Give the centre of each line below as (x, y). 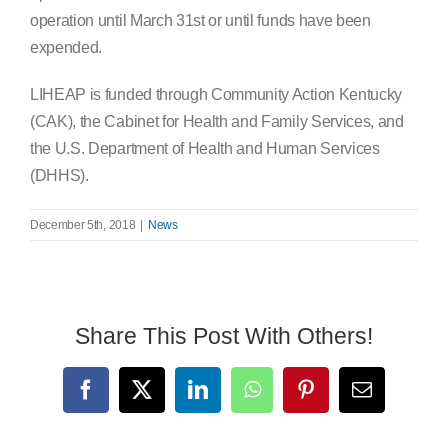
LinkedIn (232, 398)
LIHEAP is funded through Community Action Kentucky (216, 94)
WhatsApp (292, 398)
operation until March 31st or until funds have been (200, 20)
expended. (66, 47)
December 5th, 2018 (83, 224)
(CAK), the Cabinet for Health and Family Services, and (217, 121)
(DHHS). (59, 175)
